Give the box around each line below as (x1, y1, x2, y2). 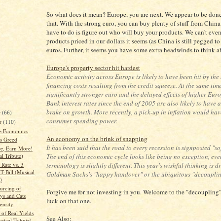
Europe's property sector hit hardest (46, 63, 140, 72)
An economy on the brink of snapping (46, 134, 147, 143)
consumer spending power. (46, 116, 117, 125)
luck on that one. (46, 196, 91, 205)
